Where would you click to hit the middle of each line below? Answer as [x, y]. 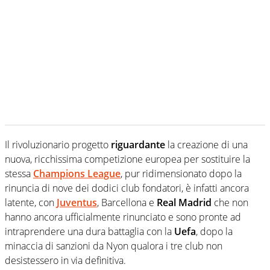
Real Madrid [184, 202]
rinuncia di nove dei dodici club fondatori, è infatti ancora [127, 188]
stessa [19, 173]
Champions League [77, 173]
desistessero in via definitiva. [65, 260]
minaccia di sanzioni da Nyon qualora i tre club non [114, 246]
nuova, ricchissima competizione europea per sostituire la [127, 159]
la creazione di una [208, 144]
